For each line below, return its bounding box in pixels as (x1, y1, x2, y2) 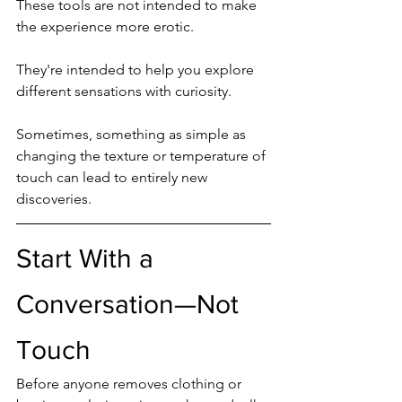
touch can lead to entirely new (16, 168, 211, 186)
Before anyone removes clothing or (16, 374, 245, 392)
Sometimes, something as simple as (16, 125, 249, 143)
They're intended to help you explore (16, 60, 258, 78)
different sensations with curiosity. (16, 82, 232, 100)
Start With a (16, 243, 161, 273)
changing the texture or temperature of (16, 146, 269, 164)
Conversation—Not (16, 289, 246, 319)
